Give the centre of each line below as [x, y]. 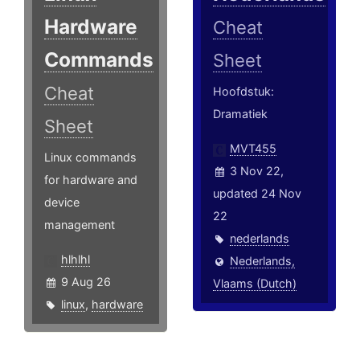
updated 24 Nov [258, 194]
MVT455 [254, 149]
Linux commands [90, 157]
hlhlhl [76, 260]
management [80, 225]
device [62, 202]
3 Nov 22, [257, 171]
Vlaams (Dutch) [255, 284]
